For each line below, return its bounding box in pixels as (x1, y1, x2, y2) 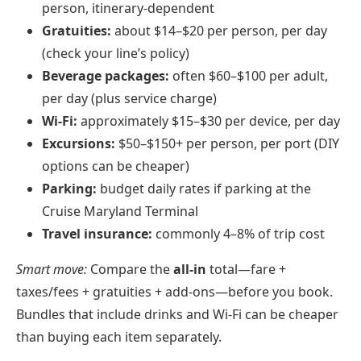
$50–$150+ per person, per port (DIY (115, 134, 339, 152)
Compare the (87, 259, 173, 278)
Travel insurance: (42, 224, 152, 243)
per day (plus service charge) (42, 89, 217, 107)
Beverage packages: (42, 66, 169, 85)
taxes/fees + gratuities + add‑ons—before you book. (16, 282, 333, 301)
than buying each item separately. (16, 327, 222, 346)
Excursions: (42, 134, 115, 152)
